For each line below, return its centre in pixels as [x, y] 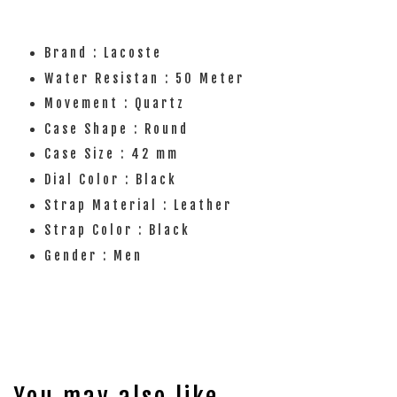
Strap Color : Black [120, 230]
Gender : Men [96, 255]
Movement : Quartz [115, 104]
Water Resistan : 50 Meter [147, 78]
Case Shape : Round [119, 128]
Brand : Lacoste [106, 53]
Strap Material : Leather [141, 205]
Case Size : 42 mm [112, 154]
